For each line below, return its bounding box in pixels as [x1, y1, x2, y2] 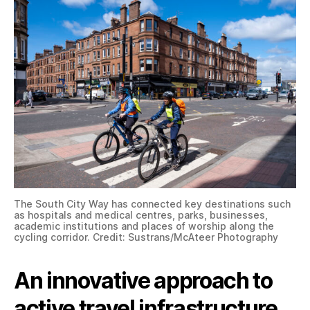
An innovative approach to [14, 267, 273, 295]
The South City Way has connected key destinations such [14, 198, 291, 210]
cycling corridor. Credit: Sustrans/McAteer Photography [14, 231, 278, 244]
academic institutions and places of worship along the [14, 220, 274, 232]
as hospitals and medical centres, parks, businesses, [14, 209, 268, 221]
